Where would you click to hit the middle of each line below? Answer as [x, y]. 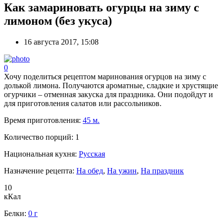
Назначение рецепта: [40, 170]
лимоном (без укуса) [58, 21]
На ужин [122, 170]
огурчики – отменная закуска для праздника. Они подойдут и [109, 94]
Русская [92, 154]
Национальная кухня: [41, 154]
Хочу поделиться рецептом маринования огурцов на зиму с [105, 76]
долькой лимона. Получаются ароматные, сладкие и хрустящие [111, 85]
